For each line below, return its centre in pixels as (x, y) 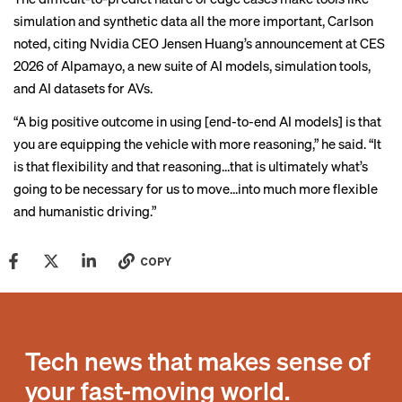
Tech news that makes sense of (198, 361)
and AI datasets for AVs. (83, 88)
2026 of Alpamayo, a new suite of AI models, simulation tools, (192, 66)
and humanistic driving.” (85, 211)
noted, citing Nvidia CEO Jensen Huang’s (134, 43)
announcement (299, 43)
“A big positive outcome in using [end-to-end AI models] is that (197, 121)
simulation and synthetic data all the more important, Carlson (193, 21)
